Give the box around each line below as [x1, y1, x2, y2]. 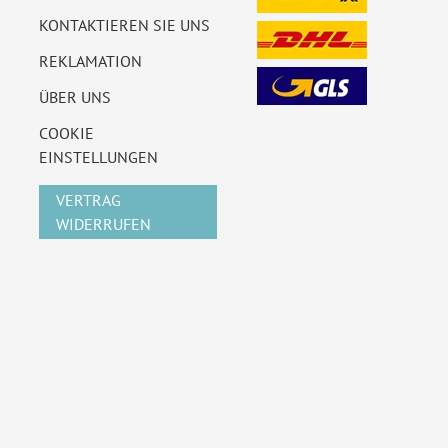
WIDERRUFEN [56, 213, 151, 234]
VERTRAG [56, 189, 121, 210]
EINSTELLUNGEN [39, 146, 158, 167]
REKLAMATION [39, 50, 142, 71]
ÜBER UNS [39, 86, 111, 107]
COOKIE [39, 122, 94, 143]
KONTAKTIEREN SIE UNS [39, 14, 210, 35]
